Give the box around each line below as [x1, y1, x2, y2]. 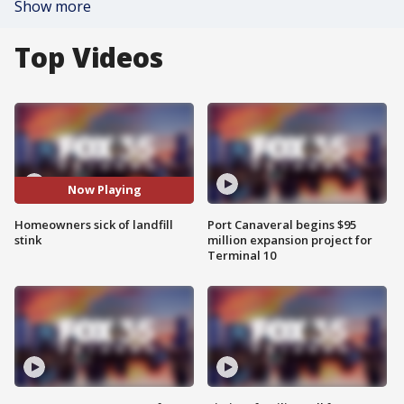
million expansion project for [207, 231, 372, 248]
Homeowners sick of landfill [14, 216, 173, 233]
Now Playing [67, 181, 142, 198]
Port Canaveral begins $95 [207, 216, 356, 233]
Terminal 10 [207, 246, 276, 263]
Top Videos [14, 39, 163, 76]
